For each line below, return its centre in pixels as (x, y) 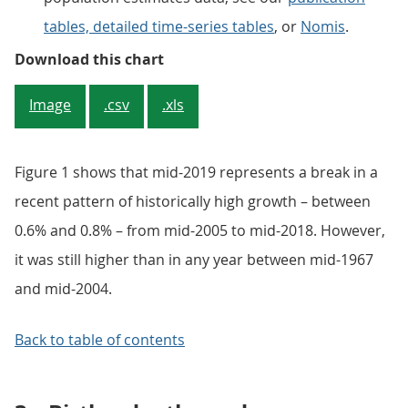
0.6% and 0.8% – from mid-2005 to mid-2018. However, (200, 230)
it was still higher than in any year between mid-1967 (194, 260)
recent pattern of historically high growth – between (193, 201)
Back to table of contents (100, 340)
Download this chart (89, 59)
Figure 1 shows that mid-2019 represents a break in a (196, 172)
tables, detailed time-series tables (159, 26)
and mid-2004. (63, 289)
